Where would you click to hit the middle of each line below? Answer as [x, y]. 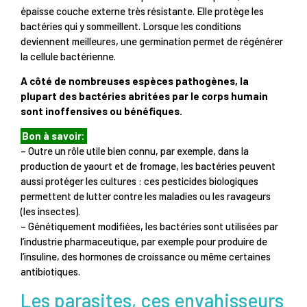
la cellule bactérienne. [68, 56]
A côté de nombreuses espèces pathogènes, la [135, 81]
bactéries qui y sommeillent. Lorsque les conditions [131, 26]
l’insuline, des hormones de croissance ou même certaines [146, 257]
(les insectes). [50, 211]
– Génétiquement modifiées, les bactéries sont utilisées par [149, 226]
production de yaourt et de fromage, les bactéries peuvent [148, 166]
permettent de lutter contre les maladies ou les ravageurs [146, 196]
